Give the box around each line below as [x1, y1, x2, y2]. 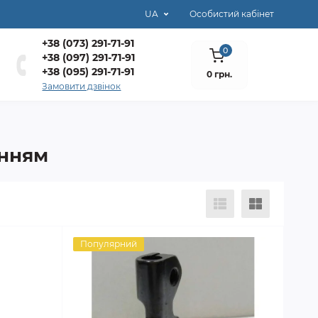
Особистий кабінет [190, 9, 274, 19]
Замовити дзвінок [42, 81, 121, 92]
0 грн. [207, 69, 233, 80]
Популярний [80, 238, 138, 249]
